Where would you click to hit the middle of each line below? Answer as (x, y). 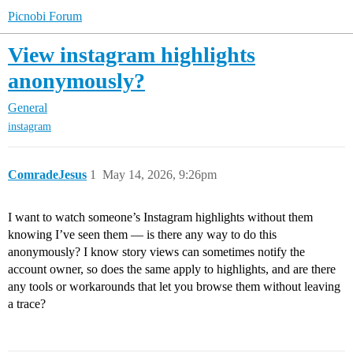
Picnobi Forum (45, 16)
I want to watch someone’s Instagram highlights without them (160, 217)
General (28, 108)
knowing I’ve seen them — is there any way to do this (142, 235)
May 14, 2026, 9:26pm (160, 175)
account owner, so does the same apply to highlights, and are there (172, 269)
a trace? (27, 304)
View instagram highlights (132, 55)
